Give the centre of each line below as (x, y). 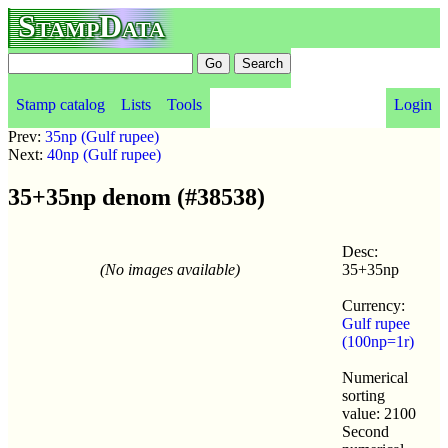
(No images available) (170, 269)
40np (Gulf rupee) (104, 154)
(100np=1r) (378, 341)
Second (365, 431)
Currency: (373, 305)
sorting (363, 395)
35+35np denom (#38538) (136, 196)
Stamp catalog (60, 104)
